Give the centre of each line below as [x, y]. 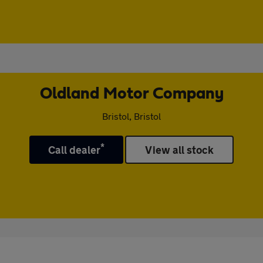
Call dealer [74, 150]
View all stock [180, 150]
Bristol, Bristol [131, 116]
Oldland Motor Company [131, 94]
